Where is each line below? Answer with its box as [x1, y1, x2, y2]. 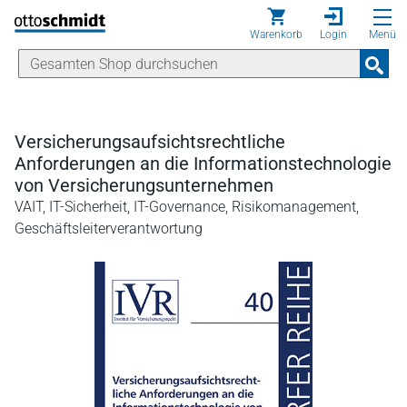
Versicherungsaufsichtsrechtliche [15, 131, 285, 153]
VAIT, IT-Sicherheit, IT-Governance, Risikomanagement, [15, 198, 359, 215]
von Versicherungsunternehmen [15, 174, 273, 196]
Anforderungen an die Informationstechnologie [15, 153, 392, 174]
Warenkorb [250, 28, 303, 41]
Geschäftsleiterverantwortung [15, 220, 203, 237]
